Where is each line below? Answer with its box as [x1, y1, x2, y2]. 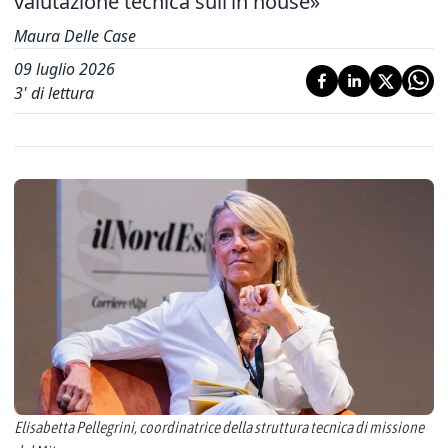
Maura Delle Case [14, 25, 136, 47]
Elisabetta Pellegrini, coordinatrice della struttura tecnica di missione [14, 418, 424, 436]
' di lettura [23, 82, 94, 104]
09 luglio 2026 [14, 58, 115, 80]
